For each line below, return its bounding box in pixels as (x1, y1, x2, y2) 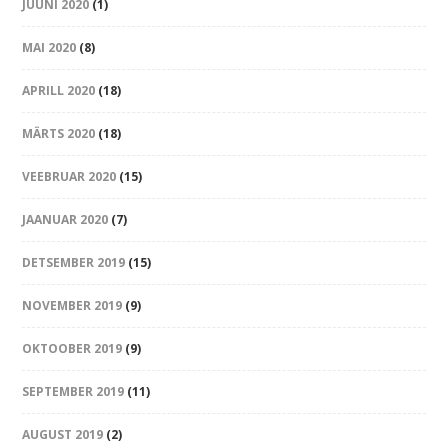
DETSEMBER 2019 (22, 254, 126, 272)
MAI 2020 (22, 39, 77, 57)
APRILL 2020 (22, 82, 96, 100)
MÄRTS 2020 (22, 125, 96, 143)
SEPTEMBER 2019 (22, 383, 125, 401)
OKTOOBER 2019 (22, 340, 123, 358)
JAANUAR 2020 (22, 211, 109, 229)
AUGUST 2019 (22, 426, 104, 444)
